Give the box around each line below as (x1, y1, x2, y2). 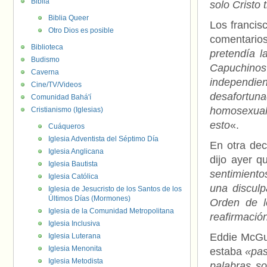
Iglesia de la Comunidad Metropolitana (48, 207, 174, 215)
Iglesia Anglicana (48, 147, 104, 156)
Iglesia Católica (48, 172, 98, 181)
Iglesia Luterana (48, 232, 101, 240)
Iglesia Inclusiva (48, 219, 100, 228)
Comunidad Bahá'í (31, 93, 91, 101)
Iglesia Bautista (48, 160, 98, 168)
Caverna (31, 68, 59, 76)
